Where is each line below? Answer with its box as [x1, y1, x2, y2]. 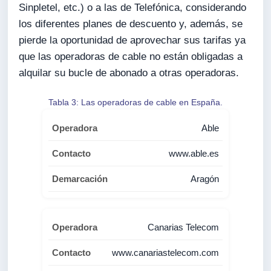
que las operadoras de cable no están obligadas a [19, 50, 243, 62]
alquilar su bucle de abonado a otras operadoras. [19, 67, 240, 79]
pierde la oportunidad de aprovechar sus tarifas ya [19, 34, 246, 46]
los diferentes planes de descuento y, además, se [19, 18, 243, 30]
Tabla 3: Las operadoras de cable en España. [48, 97, 223, 108]
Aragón [190, 174, 219, 184]
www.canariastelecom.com [111, 247, 219, 258]
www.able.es [168, 148, 219, 159]
